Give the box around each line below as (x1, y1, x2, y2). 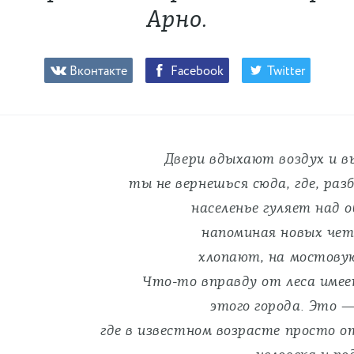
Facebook (170, 62, 224, 81)
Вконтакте (69, 62, 127, 81)
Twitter (266, 62, 305, 81)
